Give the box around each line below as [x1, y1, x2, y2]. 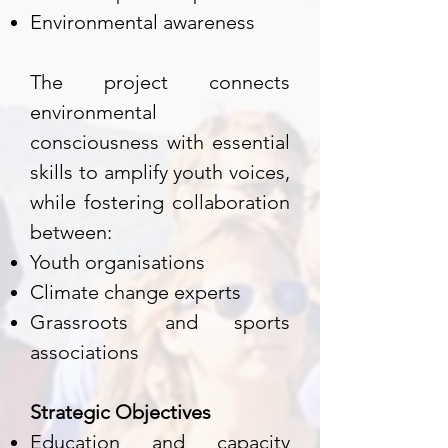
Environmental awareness [30, 10, 255, 34]
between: [30, 220, 112, 244]
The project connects [30, 70, 290, 94]
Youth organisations [30, 250, 205, 274]
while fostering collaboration [30, 190, 290, 214]
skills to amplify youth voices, [30, 160, 290, 184]
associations [30, 340, 139, 364]
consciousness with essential [30, 130, 290, 154]
